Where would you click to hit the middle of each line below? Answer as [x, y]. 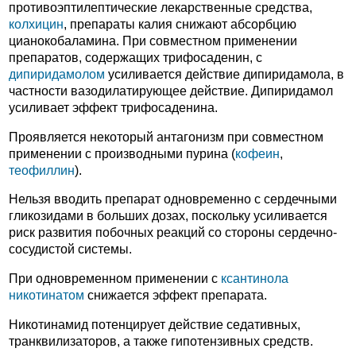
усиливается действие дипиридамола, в [224, 75]
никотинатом [46, 295]
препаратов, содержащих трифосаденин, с [135, 58]
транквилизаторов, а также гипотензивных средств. [161, 341]
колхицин [36, 25]
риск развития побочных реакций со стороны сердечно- [173, 233]
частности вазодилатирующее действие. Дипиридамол [171, 91]
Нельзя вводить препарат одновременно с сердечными [173, 199]
